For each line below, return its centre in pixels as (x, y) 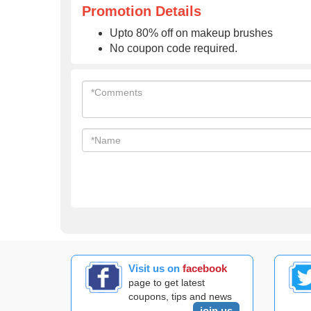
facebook (205, 268)
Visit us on (156, 268)
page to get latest (167, 283)
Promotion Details (142, 11)
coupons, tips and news (180, 296)
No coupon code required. (174, 48)
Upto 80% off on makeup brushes (191, 33)
